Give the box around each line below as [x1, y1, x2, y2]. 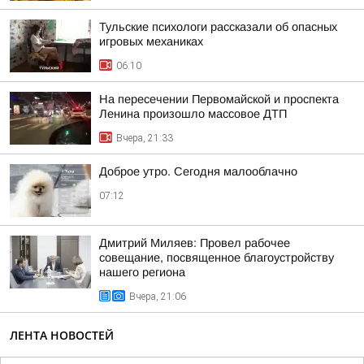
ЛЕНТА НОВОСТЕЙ [10, 327, 114, 343]
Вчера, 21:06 [129, 291, 186, 302]
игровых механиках [99, 35, 203, 48]
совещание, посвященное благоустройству [99, 251, 334, 264]
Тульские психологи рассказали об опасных [99, 20, 337, 33]
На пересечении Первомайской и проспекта [99, 93, 339, 106]
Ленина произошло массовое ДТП [99, 107, 287, 120]
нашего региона [99, 266, 185, 279]
